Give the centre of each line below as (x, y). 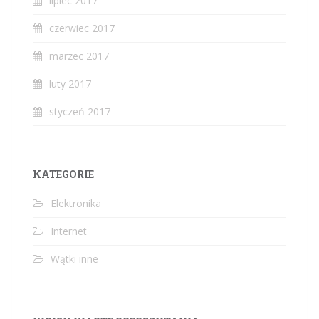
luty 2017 (70, 83)
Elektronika (76, 203)
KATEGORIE (63, 174)
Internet (69, 231)
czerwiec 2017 (82, 28)
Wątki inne (74, 258)
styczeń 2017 (80, 111)
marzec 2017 (79, 56)
